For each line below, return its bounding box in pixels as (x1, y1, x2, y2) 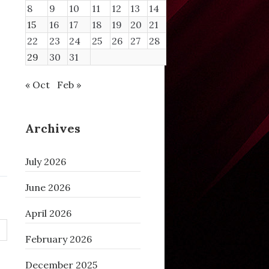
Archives (25, 121, 80, 136)
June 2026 (25, 181, 70, 194)
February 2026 (25, 233, 92, 246)
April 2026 (25, 207, 71, 220)
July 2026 (25, 156, 66, 168)
